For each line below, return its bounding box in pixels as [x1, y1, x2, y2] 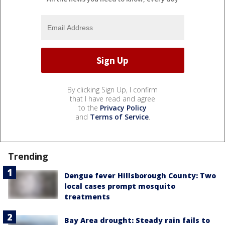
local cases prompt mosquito [64, 181, 175, 191]
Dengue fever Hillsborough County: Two [64, 171, 216, 181]
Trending [8, 150, 49, 163]
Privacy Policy [100, 103, 147, 113]
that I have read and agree [70, 94, 155, 104]
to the [78, 103, 100, 113]
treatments [64, 192, 110, 202]
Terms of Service [89, 112, 149, 122]
